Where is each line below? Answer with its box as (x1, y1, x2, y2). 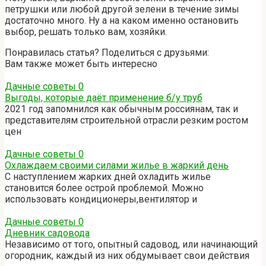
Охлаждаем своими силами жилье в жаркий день (5, 160, 229, 172)
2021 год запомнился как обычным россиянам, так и (5, 103, 238, 115)
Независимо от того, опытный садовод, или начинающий (5, 239, 258, 251)
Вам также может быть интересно (5, 58, 157, 70)
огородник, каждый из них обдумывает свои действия (5, 250, 249, 262)
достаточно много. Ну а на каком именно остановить (5, 15, 239, 27)
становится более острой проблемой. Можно (5, 182, 204, 194)
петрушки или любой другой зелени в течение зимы (5, 4, 239, 15)
